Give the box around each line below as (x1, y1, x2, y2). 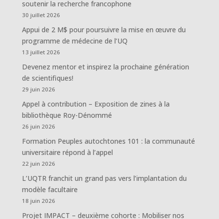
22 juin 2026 (22, 160, 55, 168)
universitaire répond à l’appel (22, 148, 113, 157)
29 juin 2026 (22, 86, 55, 93)
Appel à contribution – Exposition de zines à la (22, 99, 170, 109)
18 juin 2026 (22, 197, 55, 205)
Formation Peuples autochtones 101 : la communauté (22, 136, 195, 146)
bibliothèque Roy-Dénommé (22, 110, 112, 120)
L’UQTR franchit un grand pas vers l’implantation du (22, 174, 187, 183)
